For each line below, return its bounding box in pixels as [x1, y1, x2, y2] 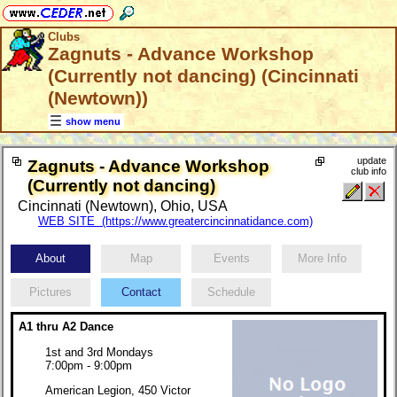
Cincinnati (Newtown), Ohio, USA [18, 198, 228, 214]
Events [206, 252, 257, 266]
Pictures [22, 285, 79, 300]
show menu [66, 116, 121, 128]
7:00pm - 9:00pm [45, 358, 132, 372]
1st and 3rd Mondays [45, 345, 153, 359]
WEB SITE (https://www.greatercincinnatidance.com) [38, 214, 313, 229]
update [357, 155, 386, 167]
